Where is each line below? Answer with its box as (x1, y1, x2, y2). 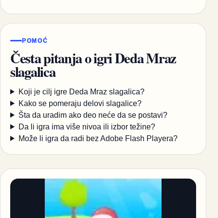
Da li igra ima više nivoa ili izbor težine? (18, 122, 155, 131)
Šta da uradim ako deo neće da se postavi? (18, 110, 167, 119)
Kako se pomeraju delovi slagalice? (18, 99, 142, 108)
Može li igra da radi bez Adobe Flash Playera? (18, 134, 178, 143)
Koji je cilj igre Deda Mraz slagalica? (18, 87, 145, 96)
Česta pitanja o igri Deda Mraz (10, 47, 177, 68)
